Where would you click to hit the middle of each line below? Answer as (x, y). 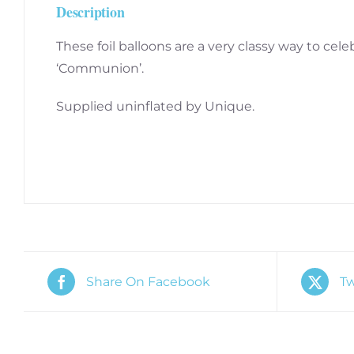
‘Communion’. (100, 68)
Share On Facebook (148, 281)
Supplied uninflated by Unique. (155, 106)
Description (90, 12)
